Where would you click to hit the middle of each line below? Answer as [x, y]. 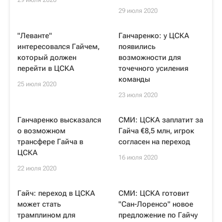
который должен [47, 57]
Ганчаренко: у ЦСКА [154, 36]
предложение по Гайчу [158, 215]
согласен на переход [154, 142]
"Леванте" [35, 36]
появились [137, 47]
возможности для [150, 57]
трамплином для [46, 215]
